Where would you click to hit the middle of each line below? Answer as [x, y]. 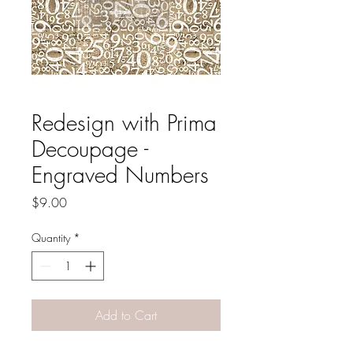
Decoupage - [90, 149]
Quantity [51, 238]
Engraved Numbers [120, 175]
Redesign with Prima [124, 123]
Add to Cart [126, 315]
